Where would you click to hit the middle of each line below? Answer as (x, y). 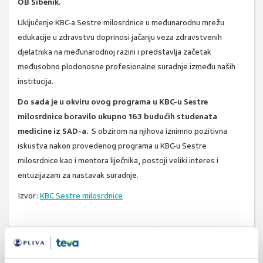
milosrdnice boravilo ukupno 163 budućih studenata (117, 117)
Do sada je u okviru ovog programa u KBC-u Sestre (113, 102)
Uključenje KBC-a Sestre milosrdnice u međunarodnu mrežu (121, 23)
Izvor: (29, 196)
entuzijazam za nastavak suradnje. (78, 176)
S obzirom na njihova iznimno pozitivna (158, 131)
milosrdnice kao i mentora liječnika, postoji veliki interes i (118, 161)
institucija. (36, 82)
